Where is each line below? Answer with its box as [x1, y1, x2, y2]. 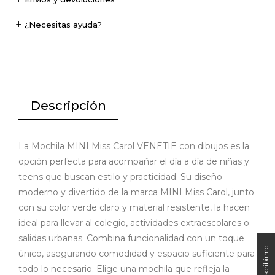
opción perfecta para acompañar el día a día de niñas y [18, 155, 249, 167]
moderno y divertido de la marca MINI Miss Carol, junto [18, 186, 254, 198]
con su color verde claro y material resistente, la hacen [18, 201, 250, 213]
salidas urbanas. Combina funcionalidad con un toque [18, 232, 244, 244]
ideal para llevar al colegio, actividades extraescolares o [18, 217, 249, 228]
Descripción [31, 98, 106, 113]
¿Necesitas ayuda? [25, 19, 102, 29]
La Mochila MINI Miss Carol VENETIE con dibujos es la [18, 140, 249, 152]
